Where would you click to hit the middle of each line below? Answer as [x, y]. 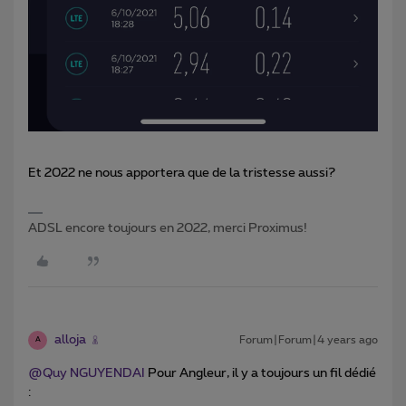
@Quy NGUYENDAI [87, 373]
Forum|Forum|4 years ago [309, 339]
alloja [70, 339]
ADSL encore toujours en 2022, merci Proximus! [168, 228]
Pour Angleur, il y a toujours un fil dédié [261, 373]
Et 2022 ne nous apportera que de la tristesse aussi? [182, 173]
